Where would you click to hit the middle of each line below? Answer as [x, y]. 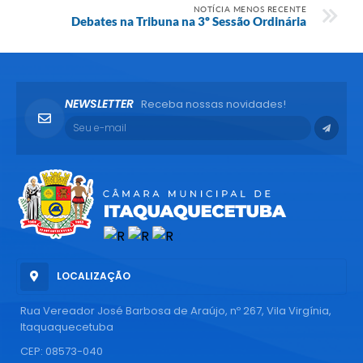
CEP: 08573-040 [62, 351]
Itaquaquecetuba [67, 327]
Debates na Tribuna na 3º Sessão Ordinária [189, 21]
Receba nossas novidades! [214, 104]
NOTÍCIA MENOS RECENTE [250, 9]
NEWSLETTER [99, 103]
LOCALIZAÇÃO [94, 276]
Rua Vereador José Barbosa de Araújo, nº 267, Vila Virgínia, [176, 310]
